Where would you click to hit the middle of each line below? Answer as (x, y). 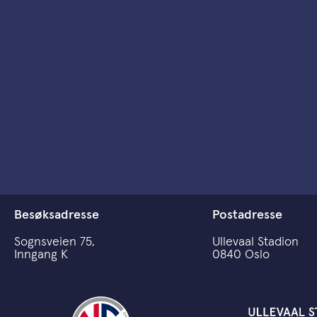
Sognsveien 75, (54, 242)
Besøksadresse (57, 215)
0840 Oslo (241, 254)
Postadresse (247, 215)
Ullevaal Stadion (255, 242)
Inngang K (41, 254)
